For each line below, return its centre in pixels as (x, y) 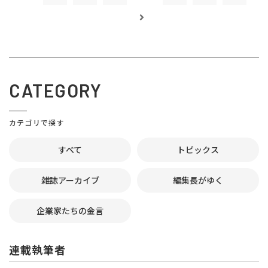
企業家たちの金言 (70, 211)
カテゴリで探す (37, 122)
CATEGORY (55, 90)
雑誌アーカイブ (70, 180)
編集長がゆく (198, 180)
